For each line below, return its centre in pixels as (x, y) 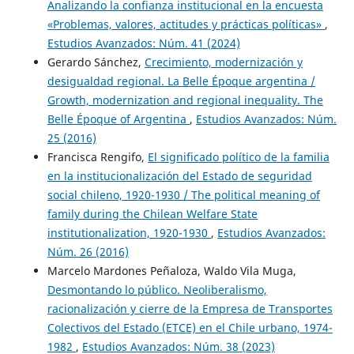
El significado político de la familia (238, 156)
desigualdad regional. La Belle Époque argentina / (181, 81)
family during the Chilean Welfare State (152, 213)
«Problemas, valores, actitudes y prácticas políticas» (186, 24)
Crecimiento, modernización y (223, 62)
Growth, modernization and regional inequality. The (185, 100)
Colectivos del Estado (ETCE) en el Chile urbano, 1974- (190, 327)
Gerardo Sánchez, (96, 62)
